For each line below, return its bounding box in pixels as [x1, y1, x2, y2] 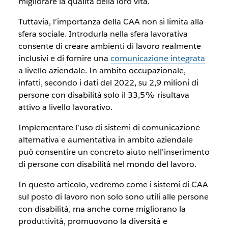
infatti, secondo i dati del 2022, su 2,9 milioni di [18, 77, 198, 88]
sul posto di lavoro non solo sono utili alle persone [18, 191, 209, 202]
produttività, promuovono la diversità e [18, 216, 167, 226]
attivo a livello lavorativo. [18, 102, 112, 112]
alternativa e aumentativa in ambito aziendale [18, 134, 193, 145]
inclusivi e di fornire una [18, 53, 110, 64]
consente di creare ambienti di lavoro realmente [18, 41, 201, 51]
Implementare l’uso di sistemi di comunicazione [18, 122, 200, 133]
